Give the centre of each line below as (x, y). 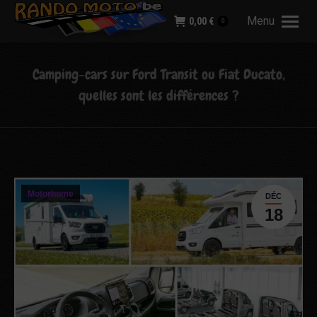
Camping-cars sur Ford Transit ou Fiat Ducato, (158, 74)
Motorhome (51, 194)
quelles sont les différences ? (158, 96)
